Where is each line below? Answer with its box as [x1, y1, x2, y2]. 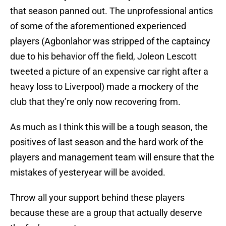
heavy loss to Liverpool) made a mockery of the [10, 81, 199, 92]
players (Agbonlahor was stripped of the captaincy [10, 36, 210, 47]
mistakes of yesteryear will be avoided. [10, 167, 165, 178]
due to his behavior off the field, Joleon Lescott [10, 51, 197, 62]
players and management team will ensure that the [10, 152, 214, 163]
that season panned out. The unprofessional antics [10, 6, 213, 17]
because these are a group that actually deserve [10, 207, 202, 218]
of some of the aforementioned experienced [10, 21, 186, 32]
